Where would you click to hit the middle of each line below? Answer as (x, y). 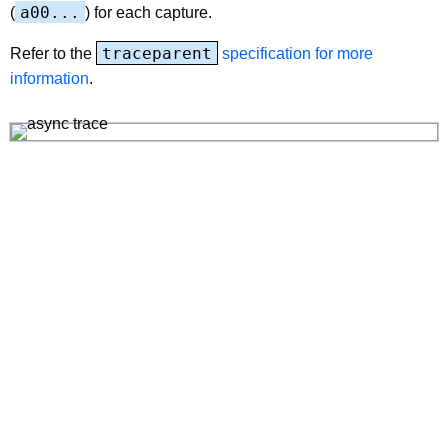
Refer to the (53, 53)
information (49, 78)
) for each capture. (148, 12)
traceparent (157, 53)
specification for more (295, 53)
